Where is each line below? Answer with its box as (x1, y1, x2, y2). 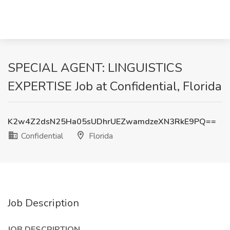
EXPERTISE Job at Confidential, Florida (8, 78, 222, 94)
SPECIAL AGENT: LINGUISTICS (8, 60, 182, 76)
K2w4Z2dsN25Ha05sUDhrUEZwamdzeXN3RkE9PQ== (8, 116, 216, 127)
